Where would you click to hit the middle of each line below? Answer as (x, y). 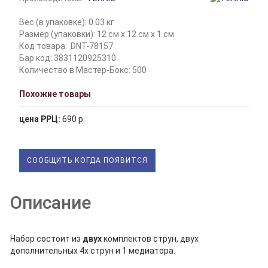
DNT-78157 (92, 46)
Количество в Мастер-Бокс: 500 (83, 70)
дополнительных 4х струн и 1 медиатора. (93, 250)
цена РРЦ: (40, 119)
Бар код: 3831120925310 (68, 58)
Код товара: (43, 46)
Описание (51, 202)
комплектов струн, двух (150, 238)
